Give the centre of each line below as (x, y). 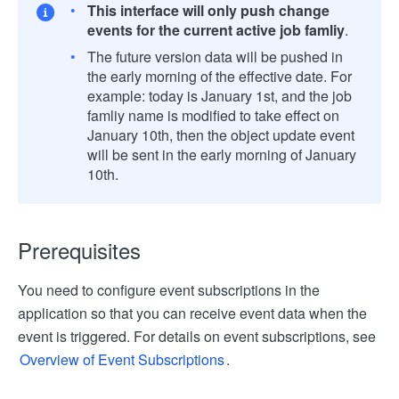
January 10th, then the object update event (221, 135)
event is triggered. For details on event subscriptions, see (197, 336)
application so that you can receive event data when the (192, 313)
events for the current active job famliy (216, 30)
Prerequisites (79, 250)
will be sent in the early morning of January (222, 155)
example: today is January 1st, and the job (220, 96)
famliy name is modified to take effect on (213, 115)
